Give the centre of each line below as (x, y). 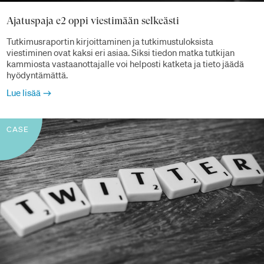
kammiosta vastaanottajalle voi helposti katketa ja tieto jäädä (125, 64)
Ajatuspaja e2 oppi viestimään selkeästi (93, 20)
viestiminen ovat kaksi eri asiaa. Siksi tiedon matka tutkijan (121, 53)
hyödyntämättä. (37, 75)
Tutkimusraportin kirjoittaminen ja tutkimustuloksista (110, 42)
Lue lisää (24, 93)
